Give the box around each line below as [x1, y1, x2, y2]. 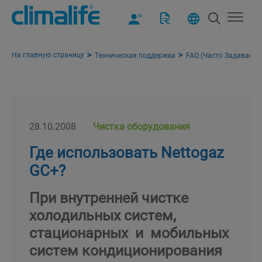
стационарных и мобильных [29, 222, 229, 242]
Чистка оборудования [93, 119, 190, 132]
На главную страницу [12, 50, 84, 60]
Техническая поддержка [95, 50, 175, 60]
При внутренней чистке [29, 187, 188, 207]
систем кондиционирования [29, 240, 222, 260]
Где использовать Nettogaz [29, 142, 224, 162]
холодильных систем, [29, 205, 180, 225]
